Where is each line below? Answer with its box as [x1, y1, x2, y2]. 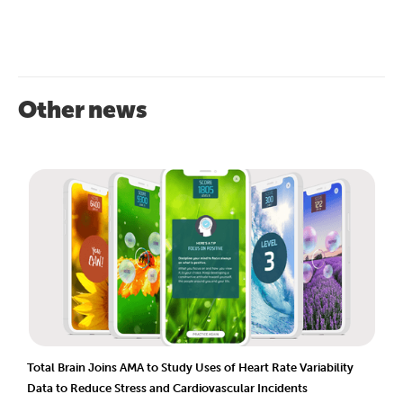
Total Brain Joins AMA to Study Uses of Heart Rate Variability [27, 360, 354, 374]
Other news [18, 95, 148, 123]
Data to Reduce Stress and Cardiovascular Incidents [27, 381, 308, 395]
